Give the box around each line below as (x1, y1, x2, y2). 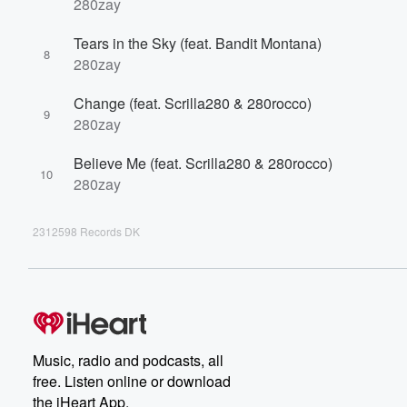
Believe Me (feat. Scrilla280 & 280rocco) (74, 153, 333, 174)
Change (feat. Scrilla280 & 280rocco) (74, 93, 312, 114)
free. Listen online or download (33, 371, 231, 392)
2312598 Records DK (33, 223, 140, 239)
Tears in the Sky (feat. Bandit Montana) (74, 33, 322, 54)
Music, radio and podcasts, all (33, 350, 223, 371)
